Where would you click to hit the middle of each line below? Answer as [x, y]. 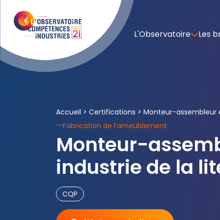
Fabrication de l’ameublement [115, 126]
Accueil [69, 112]
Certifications [112, 112]
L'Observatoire [162, 34]
